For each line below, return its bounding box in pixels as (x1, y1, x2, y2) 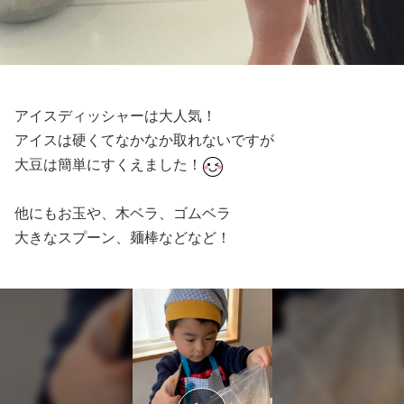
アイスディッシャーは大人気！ (14, 108, 216, 124)
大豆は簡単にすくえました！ (14, 157, 202, 173)
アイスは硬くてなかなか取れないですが (14, 133, 274, 149)
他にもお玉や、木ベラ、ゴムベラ (14, 206, 231, 222)
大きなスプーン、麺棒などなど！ (14, 230, 231, 246)
